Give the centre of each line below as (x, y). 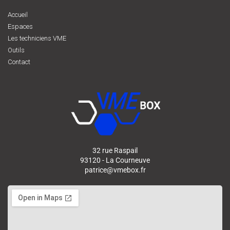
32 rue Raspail (115, 150)
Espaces (20, 27)
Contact (19, 62)
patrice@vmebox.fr (115, 170)
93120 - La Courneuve (115, 160)
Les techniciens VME (37, 39)
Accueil (18, 15)
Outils (16, 50)
